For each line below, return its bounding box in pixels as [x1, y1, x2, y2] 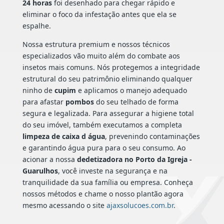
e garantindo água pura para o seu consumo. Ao [22, 143, 185, 153]
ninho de [22, 85, 54, 95]
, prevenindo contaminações [104, 131, 200, 141]
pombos [65, 97, 94, 107]
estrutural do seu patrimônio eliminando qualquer [22, 74, 192, 84]
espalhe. [22, 21, 51, 31]
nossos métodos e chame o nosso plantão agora [22, 189, 183, 199]
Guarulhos [22, 166, 58, 176]
